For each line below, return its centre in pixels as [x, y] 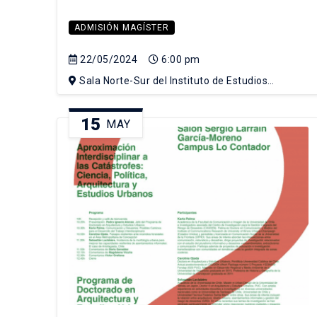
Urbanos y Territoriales [123, 97]
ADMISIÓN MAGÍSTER [122, 28]
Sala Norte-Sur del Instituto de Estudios [172, 81]
